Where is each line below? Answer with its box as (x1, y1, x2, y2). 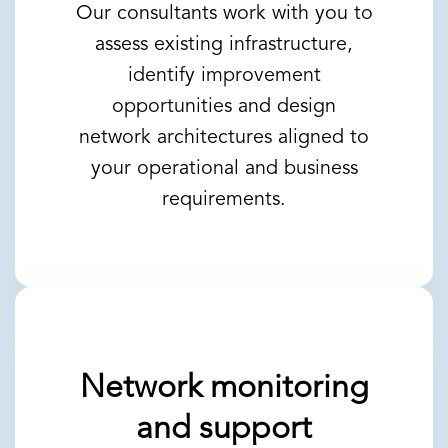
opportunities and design (112, 97, 336, 118)
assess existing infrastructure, (95, 35, 353, 56)
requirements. (162, 190, 286, 211)
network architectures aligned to (79, 128, 369, 149)
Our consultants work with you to (75, 4, 373, 25)
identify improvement (127, 66, 321, 87)
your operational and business (90, 159, 358, 180)
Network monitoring (79, 373, 369, 406)
